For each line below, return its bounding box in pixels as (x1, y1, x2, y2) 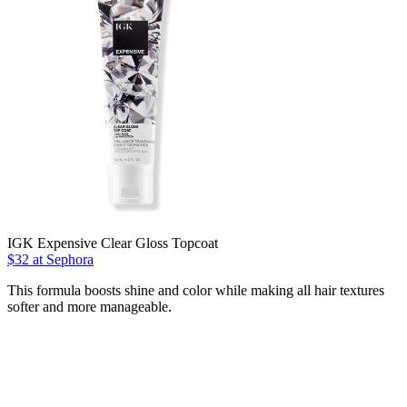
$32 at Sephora (7, 251, 94, 267)
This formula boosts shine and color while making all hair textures (7, 282, 384, 298)
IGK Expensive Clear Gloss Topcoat (7, 234, 218, 251)
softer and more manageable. (7, 298, 172, 314)
